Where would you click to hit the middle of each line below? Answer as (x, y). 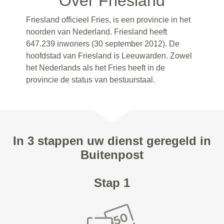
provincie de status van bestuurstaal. (91, 79)
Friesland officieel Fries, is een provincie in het (108, 19)
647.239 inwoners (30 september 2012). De (103, 43)
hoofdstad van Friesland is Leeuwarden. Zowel (109, 55)
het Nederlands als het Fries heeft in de (96, 67)
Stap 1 (112, 182)
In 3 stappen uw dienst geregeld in (112, 140)
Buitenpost (112, 154)
